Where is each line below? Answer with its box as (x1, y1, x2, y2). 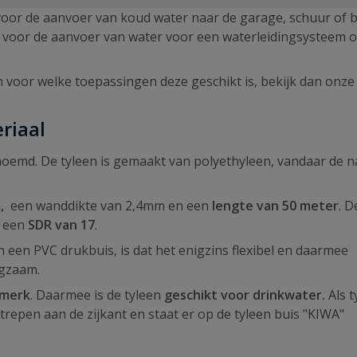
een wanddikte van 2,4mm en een (10, 197, 212, 214)
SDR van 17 (28, 216, 95, 233)
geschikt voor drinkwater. (164, 286, 325, 304)
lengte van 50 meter (212, 197, 339, 214)
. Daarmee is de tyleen (30, 286, 164, 304)
